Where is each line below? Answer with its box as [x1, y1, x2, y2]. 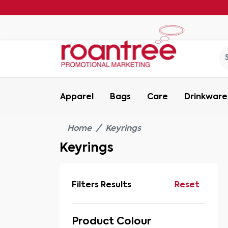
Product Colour [72, 217, 151, 227]
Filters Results [72, 181, 131, 189]
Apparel [60, 93, 94, 101]
